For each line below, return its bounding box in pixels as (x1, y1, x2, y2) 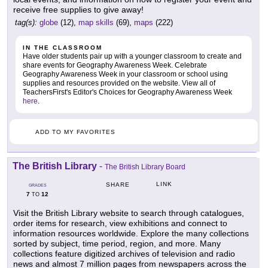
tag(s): (15, 18, 37, 28)
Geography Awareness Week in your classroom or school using (23, 70, 228, 79)
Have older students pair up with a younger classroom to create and (23, 52, 242, 61)
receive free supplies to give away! (13, 5, 144, 15)
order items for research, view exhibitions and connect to (13, 218, 227, 229)
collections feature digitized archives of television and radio (13, 249, 235, 259)
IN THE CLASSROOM (23, 44, 102, 51)
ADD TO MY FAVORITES (35, 129, 115, 136)
